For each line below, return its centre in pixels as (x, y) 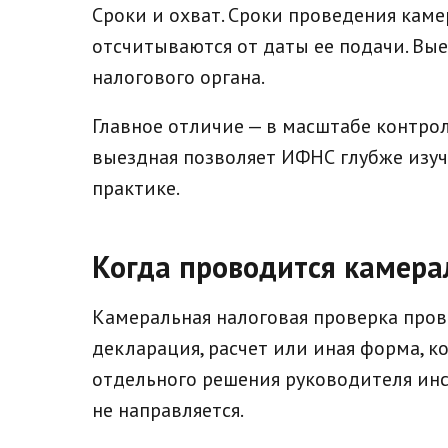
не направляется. (168, 409)
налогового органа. (178, 76)
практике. (136, 187)
